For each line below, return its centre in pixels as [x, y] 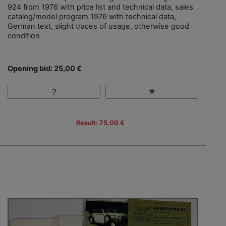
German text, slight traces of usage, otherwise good [98, 26]
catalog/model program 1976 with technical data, [92, 16]
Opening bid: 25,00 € [45, 68]
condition [24, 36]
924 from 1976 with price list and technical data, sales [100, 7]
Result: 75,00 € [100, 123]
